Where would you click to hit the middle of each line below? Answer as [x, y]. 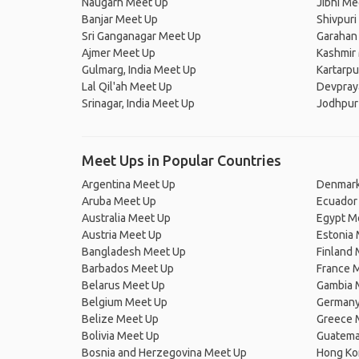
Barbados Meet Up [128, 268]
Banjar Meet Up [120, 19]
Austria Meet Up [122, 235]
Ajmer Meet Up [119, 53]
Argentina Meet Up [129, 184]
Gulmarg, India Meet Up [139, 70]
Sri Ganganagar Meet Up [141, 36]
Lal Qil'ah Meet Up [127, 87]
